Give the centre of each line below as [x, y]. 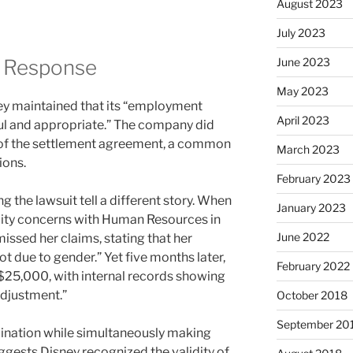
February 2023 [313, 179]
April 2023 [303, 121]
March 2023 [308, 150]
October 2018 [312, 295]
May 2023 [302, 91]
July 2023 [301, 33]
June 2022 [303, 237]
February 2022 [313, 266]
